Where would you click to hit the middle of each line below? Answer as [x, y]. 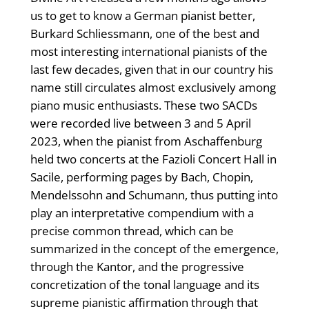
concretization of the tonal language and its [144, 285]
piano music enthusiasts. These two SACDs [143, 106]
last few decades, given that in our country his [151, 70]
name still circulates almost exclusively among [153, 88]
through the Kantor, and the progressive [137, 267]
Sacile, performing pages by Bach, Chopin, [141, 177]
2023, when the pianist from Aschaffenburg [146, 141]
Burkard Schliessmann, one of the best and [144, 34]
